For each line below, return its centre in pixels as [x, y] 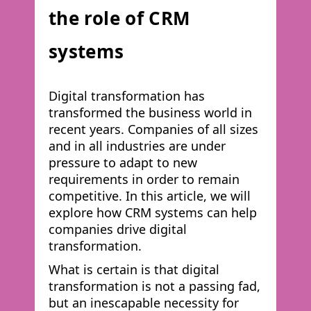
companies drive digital [118, 229]
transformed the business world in [150, 112]
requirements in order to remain [144, 179]
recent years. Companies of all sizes [153, 129]
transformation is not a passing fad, [154, 286]
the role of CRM [120, 18]
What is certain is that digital [134, 269]
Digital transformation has [127, 96]
